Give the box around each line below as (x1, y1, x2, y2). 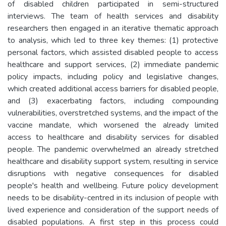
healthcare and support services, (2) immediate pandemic (8, 59, 218, 70)
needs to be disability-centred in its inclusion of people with (8, 192, 218, 203)
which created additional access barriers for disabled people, (8, 83, 218, 94)
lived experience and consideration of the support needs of (8, 204, 218, 215)
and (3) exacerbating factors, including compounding (8, 95, 218, 106)
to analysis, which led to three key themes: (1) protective (8, 34, 218, 46)
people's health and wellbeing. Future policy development (8, 180, 218, 191)
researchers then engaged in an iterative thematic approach (8, 22, 218, 34)
